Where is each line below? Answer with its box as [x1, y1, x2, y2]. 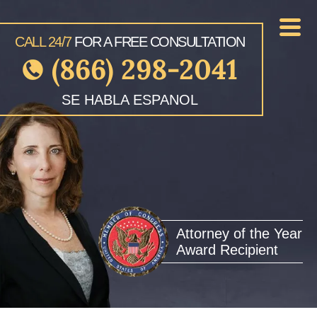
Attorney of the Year [176, 226, 302, 241]
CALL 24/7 [15, 34, 71, 50]
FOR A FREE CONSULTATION [71, 34, 245, 50]
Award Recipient [176, 242, 278, 258]
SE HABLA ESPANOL [62, 92, 198, 108]
